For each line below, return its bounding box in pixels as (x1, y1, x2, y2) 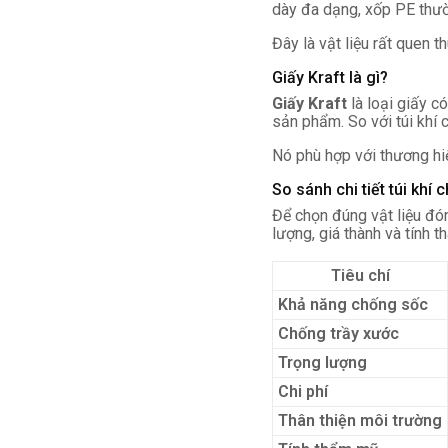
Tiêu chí (330, 266, 390, 285)
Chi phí (278, 382, 328, 401)
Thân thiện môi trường (278, 411, 442, 430)
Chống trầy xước (278, 324, 399, 343)
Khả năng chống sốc (278, 295, 428, 314)
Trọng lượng (278, 353, 367, 372)
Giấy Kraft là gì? (272, 68, 388, 87)
